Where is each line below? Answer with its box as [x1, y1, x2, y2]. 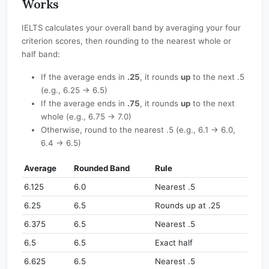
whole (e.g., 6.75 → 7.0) [41, 112, 131, 122]
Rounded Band [74, 163, 130, 174]
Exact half [155, 238, 193, 248]
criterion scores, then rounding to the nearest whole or [22, 36, 231, 46]
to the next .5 [190, 72, 244, 82]
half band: [22, 49, 60, 59]
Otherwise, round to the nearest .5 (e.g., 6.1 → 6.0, [41, 125, 235, 135]
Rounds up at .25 [155, 201, 220, 211]
